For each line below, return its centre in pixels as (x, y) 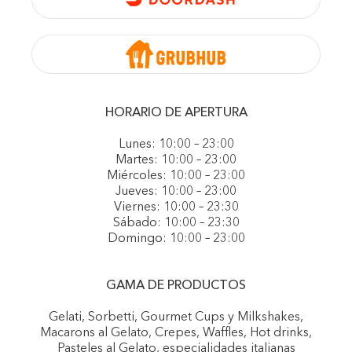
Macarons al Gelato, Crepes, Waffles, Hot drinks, (176, 333)
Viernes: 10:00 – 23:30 (176, 207)
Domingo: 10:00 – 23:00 (176, 239)
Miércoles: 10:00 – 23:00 (176, 176)
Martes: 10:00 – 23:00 (176, 160)
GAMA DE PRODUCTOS (176, 286)
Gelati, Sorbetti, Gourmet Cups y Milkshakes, (176, 317)
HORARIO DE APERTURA (176, 113)
